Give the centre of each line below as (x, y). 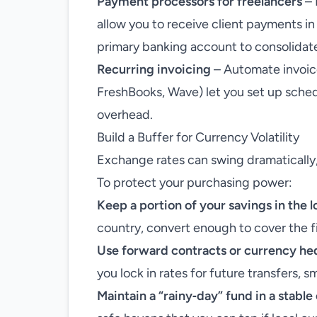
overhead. (125, 115)
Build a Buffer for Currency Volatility (198, 137)
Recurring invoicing (154, 69)
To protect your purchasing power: (195, 183)
